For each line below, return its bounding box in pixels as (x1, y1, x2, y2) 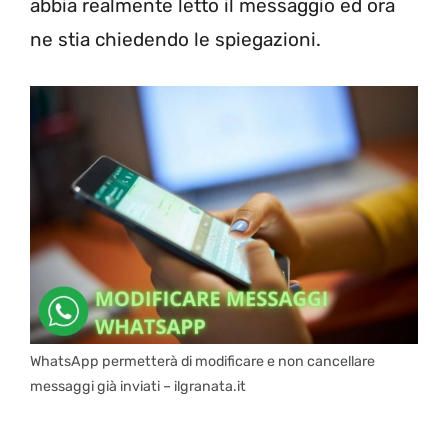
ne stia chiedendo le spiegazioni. (30, 28, 321, 52)
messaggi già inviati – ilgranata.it (30, 378, 246, 396)
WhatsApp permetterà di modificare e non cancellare (30, 353, 375, 371)
